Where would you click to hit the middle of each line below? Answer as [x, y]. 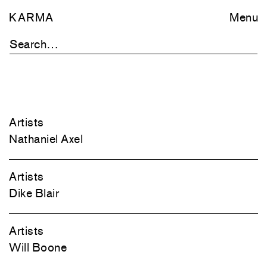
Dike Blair [34, 193]
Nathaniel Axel [46, 139]
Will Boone [38, 247]
